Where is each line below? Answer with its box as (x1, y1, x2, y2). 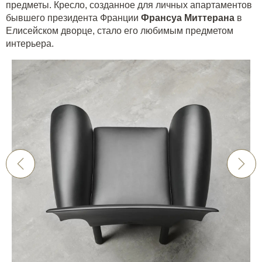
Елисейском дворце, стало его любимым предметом (6, 25, 233, 36)
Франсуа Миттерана (141, 12, 235, 23)
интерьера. (6, 38, 56, 49)
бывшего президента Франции (6, 12, 141, 23)
